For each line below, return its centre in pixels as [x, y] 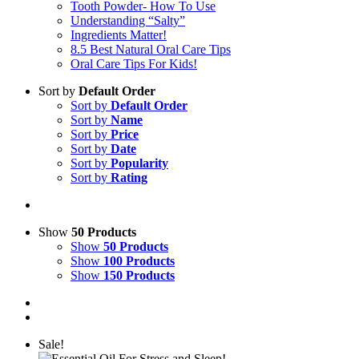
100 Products [139, 261]
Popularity [139, 163]
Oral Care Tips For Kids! [134, 64]
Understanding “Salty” [128, 20]
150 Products [139, 275]
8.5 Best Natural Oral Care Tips [151, 49]
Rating [129, 177]
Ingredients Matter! [119, 35]
